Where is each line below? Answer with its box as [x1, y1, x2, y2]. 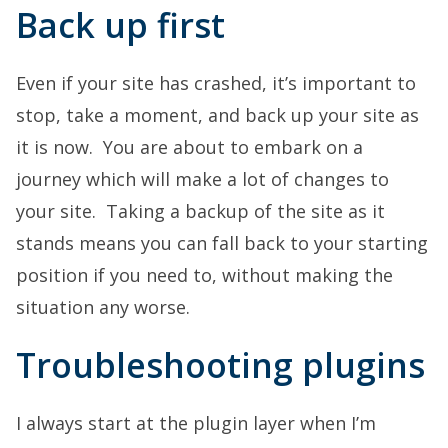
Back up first [16, 2, 225, 49]
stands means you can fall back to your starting [16, 231, 428, 256]
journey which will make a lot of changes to [16, 167, 389, 192]
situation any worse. [16, 295, 190, 320]
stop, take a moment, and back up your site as [16, 103, 419, 128]
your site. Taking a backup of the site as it [16, 199, 385, 224]
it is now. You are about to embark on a [16, 135, 363, 160]
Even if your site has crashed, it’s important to [16, 71, 416, 96]
